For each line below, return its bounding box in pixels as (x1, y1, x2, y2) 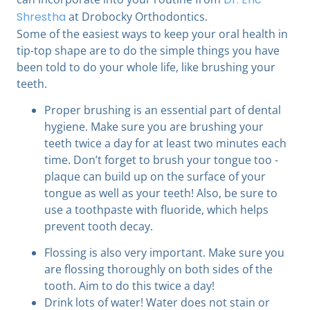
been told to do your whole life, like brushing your (17, 59, 275, 75)
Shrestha (17, 8, 66, 25)
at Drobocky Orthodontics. (66, 8, 208, 24)
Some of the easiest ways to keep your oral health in (17, 26, 288, 42)
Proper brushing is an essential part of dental (44, 102, 281, 118)
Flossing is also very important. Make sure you (44, 245, 284, 261)
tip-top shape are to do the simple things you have (17, 42, 280, 58)
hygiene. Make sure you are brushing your (44, 119, 264, 135)
